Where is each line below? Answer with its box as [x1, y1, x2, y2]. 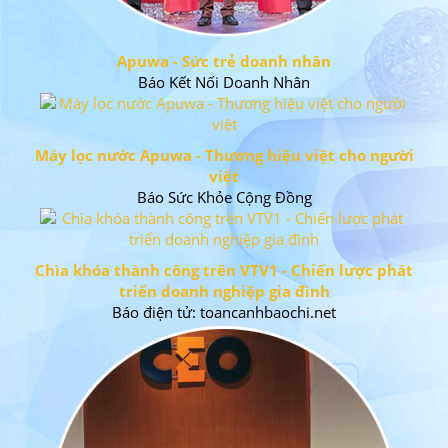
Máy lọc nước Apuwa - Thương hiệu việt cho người [34, 145, 414, 166]
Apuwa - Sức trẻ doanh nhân [117, 51, 331, 72]
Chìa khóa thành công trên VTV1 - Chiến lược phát [35, 260, 413, 281]
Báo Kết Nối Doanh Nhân [138, 72, 310, 93]
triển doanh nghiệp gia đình [118, 281, 330, 302]
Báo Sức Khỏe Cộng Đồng [136, 187, 312, 208]
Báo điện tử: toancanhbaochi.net [112, 302, 336, 323]
